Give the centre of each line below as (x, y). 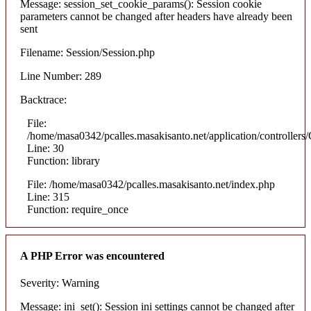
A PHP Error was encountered (92, 256)
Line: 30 (45, 148)
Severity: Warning (60, 283)
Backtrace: (43, 99)
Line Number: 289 (61, 76)
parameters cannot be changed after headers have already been (156, 16)
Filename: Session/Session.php (87, 52)
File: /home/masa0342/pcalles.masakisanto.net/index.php (151, 184)
